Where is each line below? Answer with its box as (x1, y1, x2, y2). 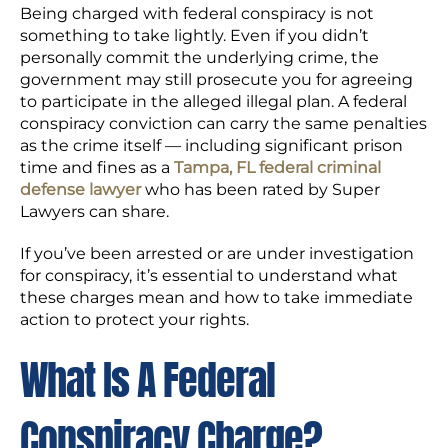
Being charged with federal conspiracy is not (20, 4, 374, 23)
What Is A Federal (20, 350, 275, 410)
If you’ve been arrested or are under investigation (20, 244, 414, 263)
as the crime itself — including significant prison (20, 136, 403, 155)
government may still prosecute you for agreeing (20, 70, 413, 89)
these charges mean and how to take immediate (20, 288, 413, 307)
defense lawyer (20, 180, 141, 199)
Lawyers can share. (20, 202, 169, 221)
